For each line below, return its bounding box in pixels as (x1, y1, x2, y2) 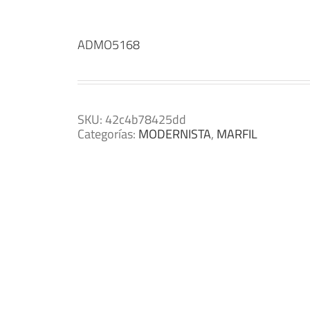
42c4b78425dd (105, 110, 186, 129)
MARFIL (217, 125, 257, 143)
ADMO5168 (77, 35, 140, 54)
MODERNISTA (138, 125, 211, 143)
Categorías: (77, 125, 138, 143)
